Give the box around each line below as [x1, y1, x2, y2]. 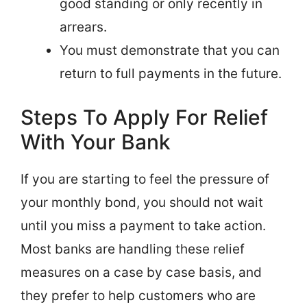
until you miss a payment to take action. [21, 218, 266, 234]
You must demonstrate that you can [60, 42, 280, 58]
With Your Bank [21, 130, 171, 154]
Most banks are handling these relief [21, 241, 245, 257]
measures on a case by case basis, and [21, 265, 262, 280]
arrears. [60, 19, 107, 35]
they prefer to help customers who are [21, 288, 256, 304]
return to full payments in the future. [60, 65, 282, 82]
